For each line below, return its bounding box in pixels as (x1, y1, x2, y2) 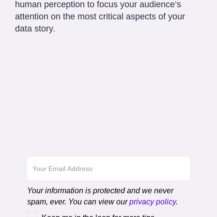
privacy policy (129, 197, 176, 206)
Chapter (27, 132, 79, 149)
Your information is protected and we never (27, 186, 173, 195)
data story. (15, 23, 55, 33)
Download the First (27, 115, 149, 131)
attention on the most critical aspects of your (15, 11, 185, 21)
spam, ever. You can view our (27, 197, 129, 206)
